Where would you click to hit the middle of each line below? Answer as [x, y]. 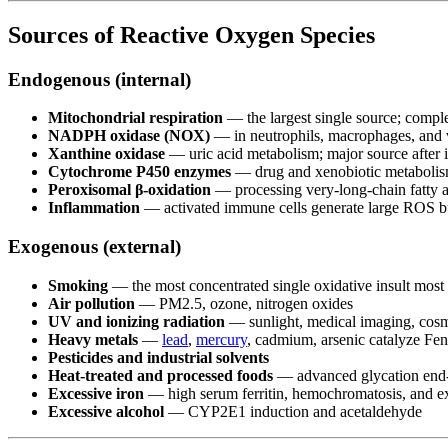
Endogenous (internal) [99, 79]
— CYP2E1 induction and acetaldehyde [293, 411]
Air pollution [91, 303]
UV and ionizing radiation [136, 321]
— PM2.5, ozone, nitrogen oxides [244, 303]
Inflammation [94, 208]
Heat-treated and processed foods [160, 375]
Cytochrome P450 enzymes [139, 172]
